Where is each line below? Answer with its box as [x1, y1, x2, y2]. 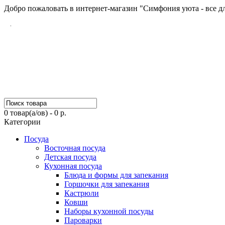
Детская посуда [44, 153, 96, 161]
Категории [4, 118, 41, 126]
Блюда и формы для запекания [64, 171, 168, 179]
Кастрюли [64, 189, 99, 197]
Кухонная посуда [44, 162, 102, 170]
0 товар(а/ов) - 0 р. [4, 108, 66, 117]
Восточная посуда [44, 144, 105, 152]
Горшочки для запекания [64, 180, 149, 188]
